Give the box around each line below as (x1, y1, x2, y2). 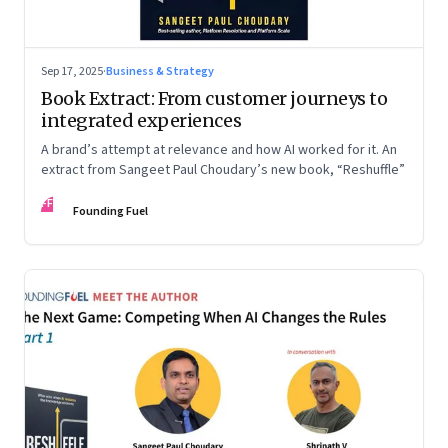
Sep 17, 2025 (41, 63, 103, 81)
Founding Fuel (73, 203, 148, 221)
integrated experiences (41, 109, 242, 133)
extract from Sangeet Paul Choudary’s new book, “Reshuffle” (41, 160, 405, 181)
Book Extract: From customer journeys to (41, 87, 388, 111)
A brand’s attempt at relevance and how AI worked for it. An (41, 140, 397, 161)
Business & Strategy (106, 63, 214, 81)
